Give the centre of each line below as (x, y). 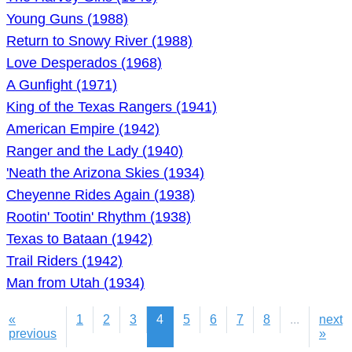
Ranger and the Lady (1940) (95, 151)
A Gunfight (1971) (62, 85)
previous (33, 334)
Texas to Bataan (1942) (79, 239)
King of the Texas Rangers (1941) (112, 107)
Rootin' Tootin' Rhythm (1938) (99, 217)
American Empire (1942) (83, 129)
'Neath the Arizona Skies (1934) (105, 173)
